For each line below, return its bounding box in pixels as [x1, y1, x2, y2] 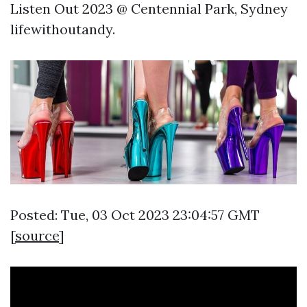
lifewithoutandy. [10, 21, 115, 38]
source [15, 226, 59, 244]
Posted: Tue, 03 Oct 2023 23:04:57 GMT [10, 206, 260, 223]
